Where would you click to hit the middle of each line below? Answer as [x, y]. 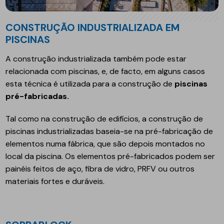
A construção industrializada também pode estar [96, 59]
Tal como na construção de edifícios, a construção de [104, 119]
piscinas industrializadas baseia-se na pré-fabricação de [109, 131]
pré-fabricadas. [37, 96]
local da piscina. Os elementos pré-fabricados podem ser [110, 156]
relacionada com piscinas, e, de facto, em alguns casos [105, 71]
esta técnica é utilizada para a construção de [90, 84]
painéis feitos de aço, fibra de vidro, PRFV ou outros [100, 169]
